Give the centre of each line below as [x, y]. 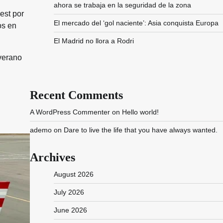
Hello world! [140, 112]
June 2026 [70, 210]
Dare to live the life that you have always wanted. [140, 130]
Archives [52, 157]
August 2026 [73, 174]
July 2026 [69, 192]
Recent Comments [76, 95]
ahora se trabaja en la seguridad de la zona [122, 5]
